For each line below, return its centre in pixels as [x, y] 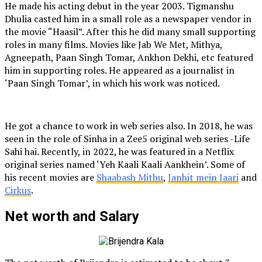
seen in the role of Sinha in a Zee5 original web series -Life [127, 138]
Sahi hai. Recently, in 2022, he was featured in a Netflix [119, 151]
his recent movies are [51, 177]
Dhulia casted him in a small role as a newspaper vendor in [128, 18]
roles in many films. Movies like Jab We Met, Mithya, [113, 44]
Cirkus [18, 190]
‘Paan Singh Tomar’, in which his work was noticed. [112, 83]
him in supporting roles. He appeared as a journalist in [120, 70]
